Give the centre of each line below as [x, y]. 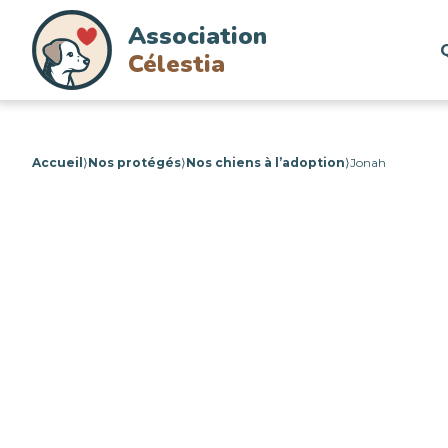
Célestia [176, 64]
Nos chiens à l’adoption [265, 162]
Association [197, 36]
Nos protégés [134, 162]
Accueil [57, 162]
